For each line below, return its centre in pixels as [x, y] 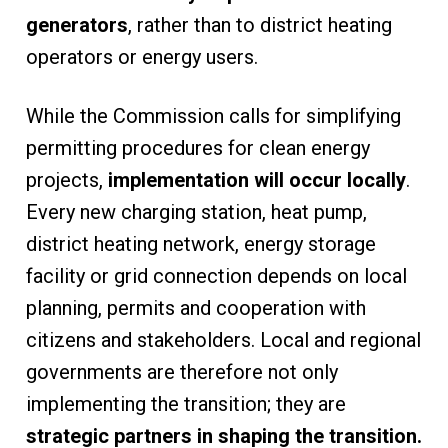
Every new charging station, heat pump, [196, 211]
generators [76, 24]
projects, [66, 179]
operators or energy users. [146, 56]
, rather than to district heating [259, 24]
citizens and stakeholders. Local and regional [223, 339]
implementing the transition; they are [185, 403]
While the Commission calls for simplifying [213, 115]
